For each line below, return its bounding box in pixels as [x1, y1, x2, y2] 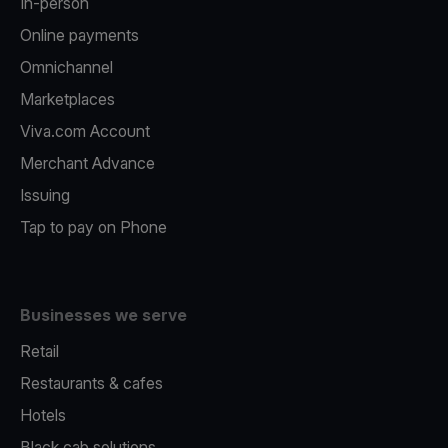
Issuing [20, 184, 70, 205]
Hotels [20, 404, 66, 425]
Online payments [20, 24, 139, 45]
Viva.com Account [20, 120, 150, 141]
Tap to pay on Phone [20, 216, 167, 237]
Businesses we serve [20, 304, 187, 325]
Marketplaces [20, 88, 115, 109]
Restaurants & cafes [20, 372, 163, 393]
